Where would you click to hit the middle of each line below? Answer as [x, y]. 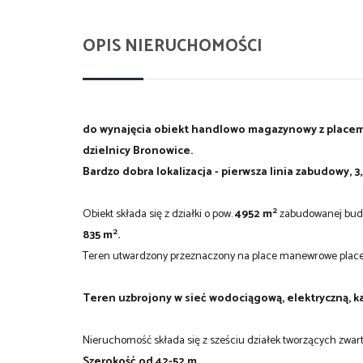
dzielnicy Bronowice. [138, 151]
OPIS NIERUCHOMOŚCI [173, 46]
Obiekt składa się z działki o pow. [159, 214]
